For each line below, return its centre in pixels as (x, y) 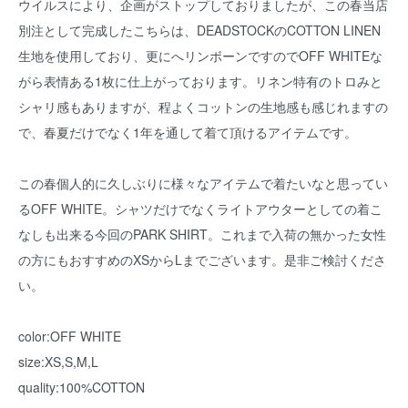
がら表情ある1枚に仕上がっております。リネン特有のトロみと (200, 81)
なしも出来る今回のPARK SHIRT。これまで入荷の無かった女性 (202, 234)
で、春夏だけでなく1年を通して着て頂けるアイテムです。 (188, 132)
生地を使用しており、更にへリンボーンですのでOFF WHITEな (200, 56)
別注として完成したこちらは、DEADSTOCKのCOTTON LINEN (199, 30)
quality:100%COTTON (82, 387)
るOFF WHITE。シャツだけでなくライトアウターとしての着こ (200, 209)
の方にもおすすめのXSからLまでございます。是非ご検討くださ (202, 260)
